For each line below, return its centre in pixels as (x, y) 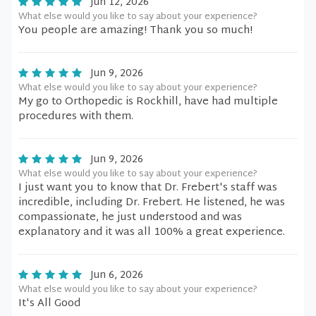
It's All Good (49, 304)
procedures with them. (76, 117)
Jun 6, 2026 (117, 275)
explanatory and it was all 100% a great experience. (152, 232)
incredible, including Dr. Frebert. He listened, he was (152, 203)
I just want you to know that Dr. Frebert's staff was (148, 188)
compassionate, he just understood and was (130, 218)
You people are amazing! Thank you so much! (135, 31)
